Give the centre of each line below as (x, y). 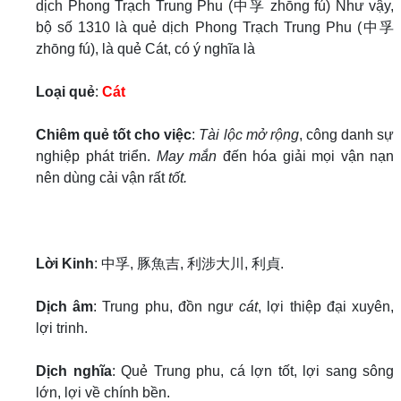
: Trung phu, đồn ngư (166, 307)
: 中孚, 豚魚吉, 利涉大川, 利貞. (189, 264)
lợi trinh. (62, 328)
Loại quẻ (65, 92)
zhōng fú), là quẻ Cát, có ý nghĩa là (145, 49)
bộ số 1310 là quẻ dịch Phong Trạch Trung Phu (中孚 (215, 27)
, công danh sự (346, 135)
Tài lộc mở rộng (249, 135)
